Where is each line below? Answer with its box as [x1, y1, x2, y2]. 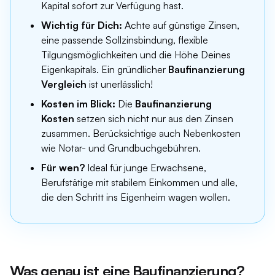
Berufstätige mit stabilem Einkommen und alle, [41, 176, 238, 188]
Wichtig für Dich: [41, 19, 122, 31]
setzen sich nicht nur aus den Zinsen [74, 112, 233, 125]
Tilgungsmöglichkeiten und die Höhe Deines [41, 48, 231, 61]
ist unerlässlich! [87, 78, 153, 90]
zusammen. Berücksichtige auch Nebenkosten [41, 127, 241, 139]
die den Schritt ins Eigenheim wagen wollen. [41, 191, 230, 203]
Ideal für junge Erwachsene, [85, 161, 206, 174]
